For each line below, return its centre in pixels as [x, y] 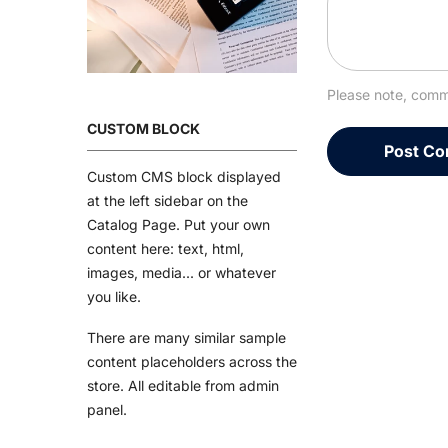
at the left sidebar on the [167, 200]
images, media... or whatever [181, 272]
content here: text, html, [165, 248]
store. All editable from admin [183, 385]
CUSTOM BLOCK [143, 128]
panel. [107, 409]
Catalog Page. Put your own [178, 224]
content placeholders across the [192, 361]
